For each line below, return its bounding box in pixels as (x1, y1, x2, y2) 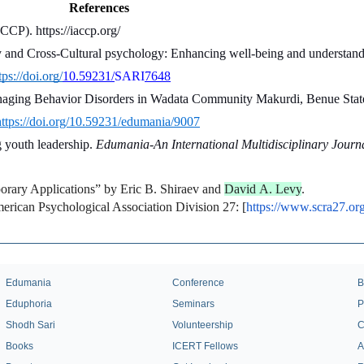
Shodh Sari (5, 319, 55, 331)
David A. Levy (224, 181, 301, 196)
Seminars (171, 298, 214, 310)
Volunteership (171, 319, 233, 331)
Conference (171, 277, 224, 289)
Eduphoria (5, 298, 52, 310)
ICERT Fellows (171, 340, 238, 353)
